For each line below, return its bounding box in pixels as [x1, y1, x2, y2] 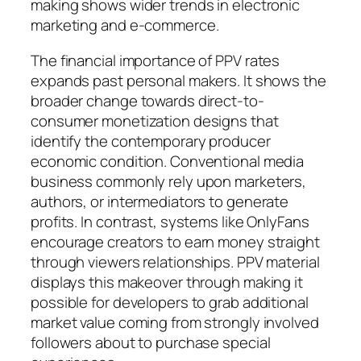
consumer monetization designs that [31, 110, 279, 131]
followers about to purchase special [31, 331, 271, 353]
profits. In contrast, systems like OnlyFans [31, 210, 309, 232]
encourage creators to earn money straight [31, 230, 320, 252]
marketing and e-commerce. [31, 15, 219, 36]
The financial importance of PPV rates [31, 49, 280, 71]
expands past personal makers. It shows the [31, 69, 326, 91]
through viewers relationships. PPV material [31, 251, 320, 272]
